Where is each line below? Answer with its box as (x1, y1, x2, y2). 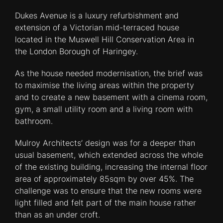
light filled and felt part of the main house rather (15, 198, 196, 208)
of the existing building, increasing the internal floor (15, 162, 208, 172)
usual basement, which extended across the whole (15, 150, 203, 160)
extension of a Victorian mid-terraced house (15, 22, 179, 32)
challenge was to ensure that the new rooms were (15, 186, 202, 196)
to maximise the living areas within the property (15, 80, 194, 90)
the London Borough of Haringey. (15, 46, 138, 56)
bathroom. (15, 116, 53, 126)
